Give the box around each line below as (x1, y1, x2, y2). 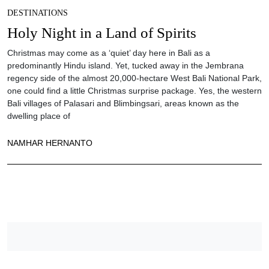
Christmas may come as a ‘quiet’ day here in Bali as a (7, 47, 210, 58)
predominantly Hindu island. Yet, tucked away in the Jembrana (7, 60, 244, 70)
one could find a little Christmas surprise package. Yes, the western (7, 85, 262, 95)
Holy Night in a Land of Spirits (7, 24, 196, 41)
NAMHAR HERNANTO (7, 138, 92, 148)
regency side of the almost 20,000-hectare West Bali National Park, (7, 73, 262, 83)
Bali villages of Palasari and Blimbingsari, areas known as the (7, 98, 239, 108)
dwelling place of (7, 110, 70, 121)
